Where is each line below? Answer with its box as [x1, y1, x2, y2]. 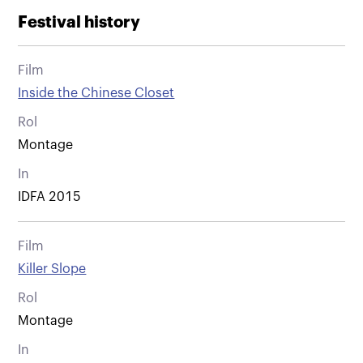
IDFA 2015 [18, 190, 82, 203]
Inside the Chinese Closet [18, 86, 175, 100]
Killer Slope [18, 262, 87, 275]
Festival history [18, 13, 141, 31]
